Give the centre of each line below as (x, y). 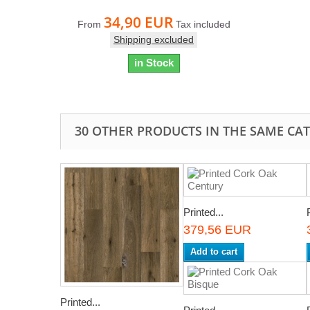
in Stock (154, 63)
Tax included (203, 25)
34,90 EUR (138, 22)
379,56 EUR (217, 230)
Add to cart (214, 252)
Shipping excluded (154, 40)
